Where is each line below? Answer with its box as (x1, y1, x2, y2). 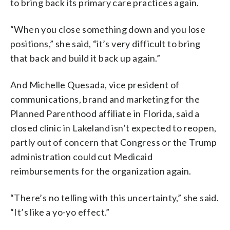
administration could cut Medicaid (10, 150, 153, 162)
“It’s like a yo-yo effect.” (10, 206, 110, 218)
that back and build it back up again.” (10, 52, 161, 64)
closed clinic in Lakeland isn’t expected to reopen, (10, 122, 217, 133)
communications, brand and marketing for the (10, 93, 200, 105)
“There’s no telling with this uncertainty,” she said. (10, 191, 219, 203)
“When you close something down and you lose (10, 23, 206, 35)
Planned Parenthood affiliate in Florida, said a (10, 107, 200, 119)
